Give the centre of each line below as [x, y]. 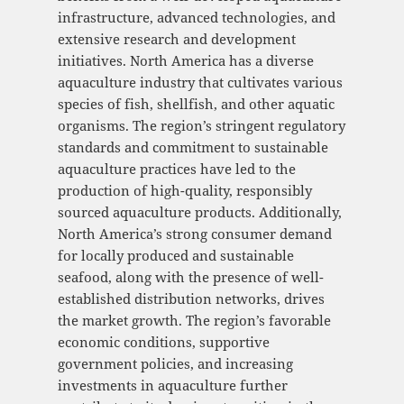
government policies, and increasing [175, 364]
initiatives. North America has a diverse [185, 61]
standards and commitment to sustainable [193, 147]
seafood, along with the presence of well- [190, 277]
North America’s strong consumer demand [194, 234]
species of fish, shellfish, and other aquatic [196, 104]
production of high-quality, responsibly [184, 191]
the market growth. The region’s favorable [194, 321]
